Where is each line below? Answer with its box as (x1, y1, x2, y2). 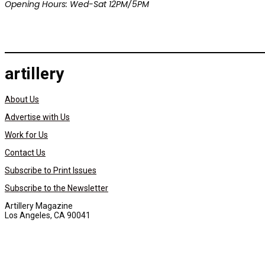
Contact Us (5, 148, 46, 158)
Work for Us (5, 130, 48, 140)
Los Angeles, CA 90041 (5, 211, 91, 221)
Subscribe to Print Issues (5, 166, 96, 176)
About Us (5, 95, 39, 105)
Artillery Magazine (5, 201, 73, 211)
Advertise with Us (5, 112, 70, 122)
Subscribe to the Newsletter (5, 183, 108, 193)
